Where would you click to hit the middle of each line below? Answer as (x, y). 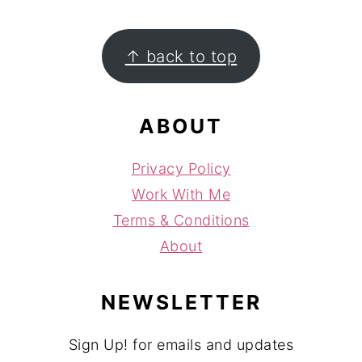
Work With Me (181, 195)
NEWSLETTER (181, 303)
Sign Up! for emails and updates (181, 345)
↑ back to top (181, 56)
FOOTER (73, 44)
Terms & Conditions (181, 221)
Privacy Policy (181, 169)
